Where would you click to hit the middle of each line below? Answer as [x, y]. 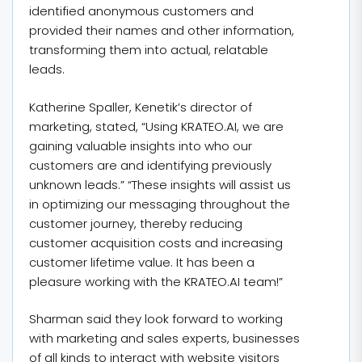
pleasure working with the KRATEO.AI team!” [156, 281]
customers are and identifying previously [150, 165]
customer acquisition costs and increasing [156, 242]
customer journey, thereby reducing [136, 223]
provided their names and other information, [162, 30]
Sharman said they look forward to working [156, 319]
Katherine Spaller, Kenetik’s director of [141, 107]
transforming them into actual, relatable [149, 50]
